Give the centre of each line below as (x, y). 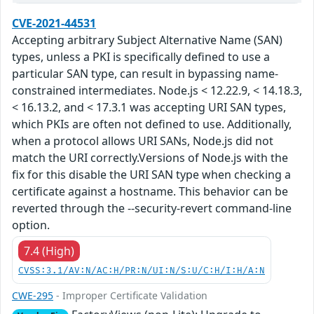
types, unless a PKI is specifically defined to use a (141, 57)
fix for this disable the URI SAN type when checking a (151, 175)
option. (31, 225)
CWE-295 (33, 296)
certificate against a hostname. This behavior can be (150, 192)
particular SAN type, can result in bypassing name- (145, 74)
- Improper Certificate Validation (130, 296)
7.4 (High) (49, 251)
